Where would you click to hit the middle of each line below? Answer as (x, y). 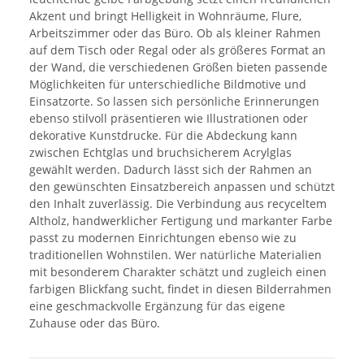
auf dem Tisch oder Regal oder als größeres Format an (178, 50)
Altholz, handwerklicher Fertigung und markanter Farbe (181, 220)
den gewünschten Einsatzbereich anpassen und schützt (182, 186)
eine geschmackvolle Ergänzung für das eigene (157, 305)
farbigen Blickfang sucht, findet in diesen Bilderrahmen (180, 288)
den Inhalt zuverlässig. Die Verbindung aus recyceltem (178, 203)
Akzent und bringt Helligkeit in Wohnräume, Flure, (165, 15)
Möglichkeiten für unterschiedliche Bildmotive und (168, 84)
